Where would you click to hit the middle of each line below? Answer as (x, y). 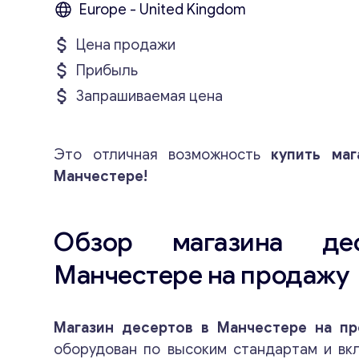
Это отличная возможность (163, 155)
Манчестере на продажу (202, 275)
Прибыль (107, 71)
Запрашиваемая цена (150, 96)
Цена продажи (126, 45)
